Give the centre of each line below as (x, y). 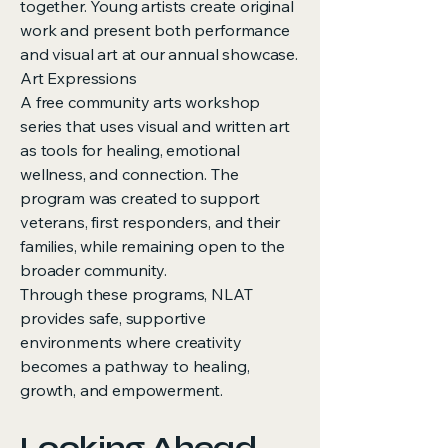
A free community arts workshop (140, 102)
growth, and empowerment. (122, 390)
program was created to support (140, 198)
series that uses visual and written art (155, 126)
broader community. (94, 270)
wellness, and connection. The (129, 174)
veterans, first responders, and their (150, 222)
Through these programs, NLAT (136, 294)
